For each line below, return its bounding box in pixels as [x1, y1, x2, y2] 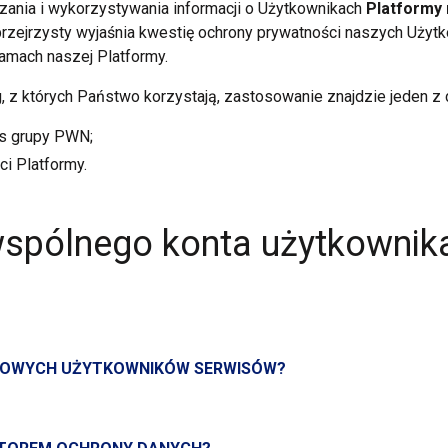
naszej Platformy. [42, 47, 168, 66]
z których [8, 87, 73, 106]
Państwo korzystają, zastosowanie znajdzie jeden [72, 87, 432, 106]
